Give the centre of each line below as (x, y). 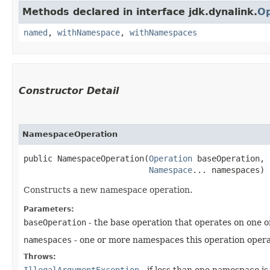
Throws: (40, 256)
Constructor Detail (69, 90)
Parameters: (49, 209)
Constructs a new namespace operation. (108, 190)
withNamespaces (163, 32)
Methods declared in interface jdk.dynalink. (140, 11)
